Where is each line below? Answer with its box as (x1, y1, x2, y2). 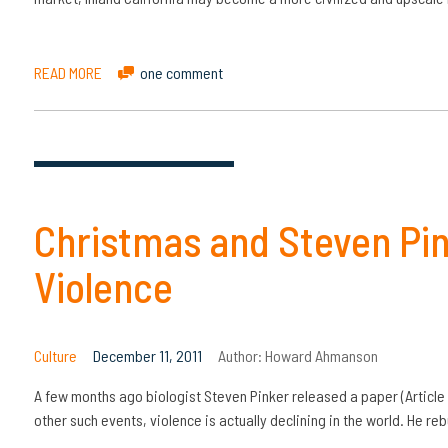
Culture (33, 346, 77, 366)
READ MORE (33, 63, 102, 83)
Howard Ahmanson (264, 346, 378, 366)
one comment (139, 63, 223, 83)
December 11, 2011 (92, 346, 202, 366)
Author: (217, 346, 265, 366)
